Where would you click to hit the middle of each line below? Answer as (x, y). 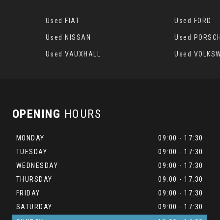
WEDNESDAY (37, 165)
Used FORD (193, 21)
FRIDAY (28, 193)
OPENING (36, 114)
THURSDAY (34, 179)
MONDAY (30, 138)
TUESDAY (32, 152)
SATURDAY (34, 207)
